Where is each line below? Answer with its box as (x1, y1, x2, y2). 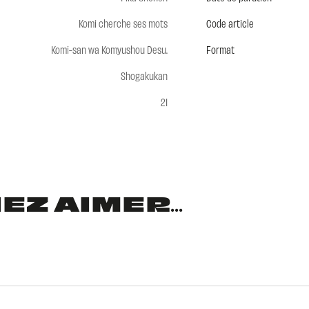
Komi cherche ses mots (78, 17, 168, 30)
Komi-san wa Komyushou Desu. (50, 43, 168, 57)
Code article (206, 17, 254, 30)
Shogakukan (120, 69, 168, 83)
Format (206, 43, 235, 57)
